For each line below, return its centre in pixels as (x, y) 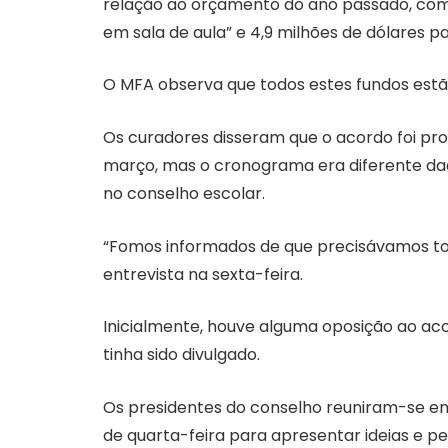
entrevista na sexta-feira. (203, 274)
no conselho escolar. (184, 193)
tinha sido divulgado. (181, 355)
